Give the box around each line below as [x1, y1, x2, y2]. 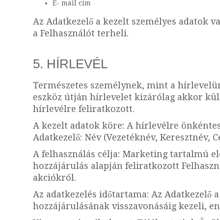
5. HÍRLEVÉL [33, 56, 108, 71]
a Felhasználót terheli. [33, 28, 131, 38]
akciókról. [33, 172, 76, 183]
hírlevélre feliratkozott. [33, 104, 135, 114]
